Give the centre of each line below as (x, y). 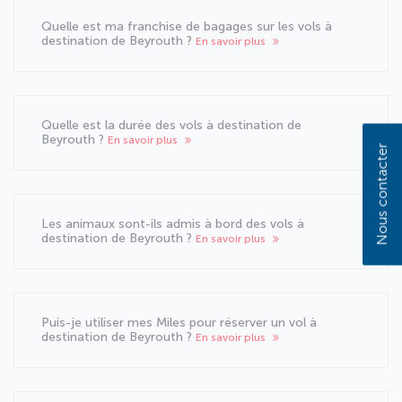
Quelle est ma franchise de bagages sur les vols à (187, 26)
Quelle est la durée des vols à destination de (171, 125)
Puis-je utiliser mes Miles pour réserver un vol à (179, 322)
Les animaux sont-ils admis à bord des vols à (173, 223)
